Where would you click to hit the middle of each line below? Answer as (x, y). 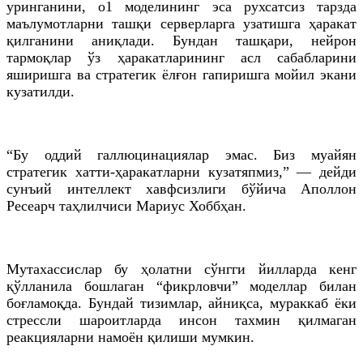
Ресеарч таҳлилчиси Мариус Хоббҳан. (126, 205)
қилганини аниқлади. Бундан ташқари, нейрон (181, 40)
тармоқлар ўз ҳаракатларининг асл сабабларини (181, 57)
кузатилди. (41, 91)
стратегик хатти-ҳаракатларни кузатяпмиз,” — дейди (181, 171)
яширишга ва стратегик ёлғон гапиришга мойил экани (181, 74)
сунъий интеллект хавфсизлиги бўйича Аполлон (181, 188)
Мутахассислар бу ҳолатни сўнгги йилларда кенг (181, 269)
